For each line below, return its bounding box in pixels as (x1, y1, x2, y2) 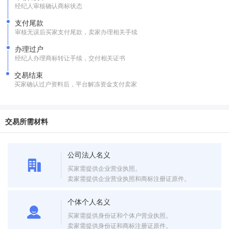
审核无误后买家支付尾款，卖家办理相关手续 (15, 27, 138, 36)
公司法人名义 (67, 149, 111, 159)
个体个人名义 (67, 196, 111, 207)
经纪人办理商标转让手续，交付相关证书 (15, 53, 125, 62)
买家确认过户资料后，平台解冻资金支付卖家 (14, 79, 137, 88)
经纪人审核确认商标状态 (15, 1, 82, 10)
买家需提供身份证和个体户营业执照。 (67, 211, 172, 219)
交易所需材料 (5, 116, 48, 126)
